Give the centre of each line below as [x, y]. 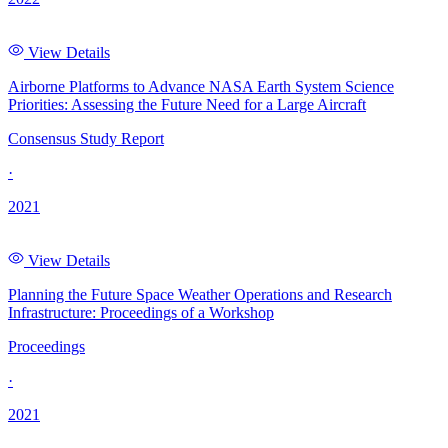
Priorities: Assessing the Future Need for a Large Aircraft [187, 105]
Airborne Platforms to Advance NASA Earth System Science [201, 87]
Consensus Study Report [86, 139]
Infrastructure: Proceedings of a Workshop [141, 313]
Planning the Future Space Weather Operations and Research [200, 295]
